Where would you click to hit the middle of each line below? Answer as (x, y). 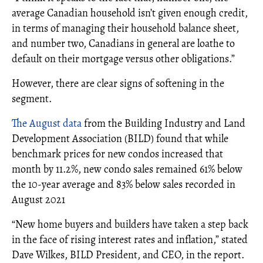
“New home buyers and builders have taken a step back (130, 224)
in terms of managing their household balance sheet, (125, 28)
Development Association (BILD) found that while (120, 138)
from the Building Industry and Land (163, 123)
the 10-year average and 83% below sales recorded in (124, 184)
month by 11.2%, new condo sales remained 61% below (127, 169)
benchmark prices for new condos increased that (117, 154)
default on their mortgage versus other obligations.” (123, 58)
